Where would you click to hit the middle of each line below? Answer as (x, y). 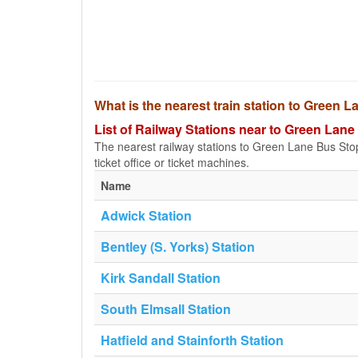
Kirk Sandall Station (161, 278)
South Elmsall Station (166, 309)
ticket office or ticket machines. (172, 162)
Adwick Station (146, 215)
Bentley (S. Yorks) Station (178, 247)
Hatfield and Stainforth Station (192, 340)
